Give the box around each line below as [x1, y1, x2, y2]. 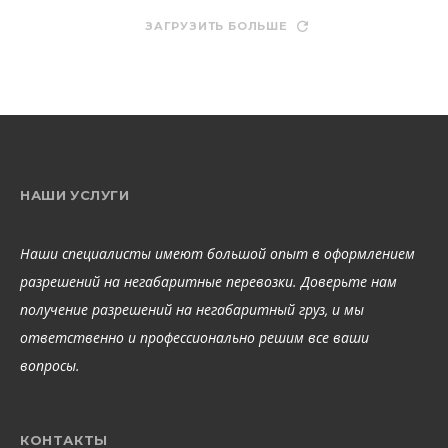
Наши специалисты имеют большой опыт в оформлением [20, 243, 415, 263]
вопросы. [20, 355, 80, 375]
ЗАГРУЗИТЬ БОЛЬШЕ [145, 18, 288, 33]
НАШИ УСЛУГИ [20, 186, 130, 203]
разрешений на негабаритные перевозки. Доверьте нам [20, 271, 397, 291]
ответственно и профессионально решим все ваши [20, 327, 369, 347]
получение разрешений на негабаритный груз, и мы [20, 299, 364, 319]
